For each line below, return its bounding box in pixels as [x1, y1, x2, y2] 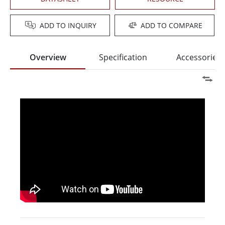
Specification [99, 52, 147, 63]
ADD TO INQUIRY [40, 21, 97, 31]
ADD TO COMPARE [140, 21, 202, 31]
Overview [29, 52, 66, 63]
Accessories [176, 52, 221, 63]
